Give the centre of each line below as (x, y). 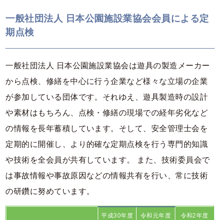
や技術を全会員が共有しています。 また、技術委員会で (108, 160)
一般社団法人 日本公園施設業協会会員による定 (107, 18)
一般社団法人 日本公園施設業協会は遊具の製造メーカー (108, 66)
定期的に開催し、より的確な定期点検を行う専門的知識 (107, 144)
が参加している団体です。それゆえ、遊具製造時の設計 (107, 97)
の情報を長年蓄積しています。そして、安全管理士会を (107, 129)
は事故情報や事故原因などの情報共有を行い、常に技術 (107, 176)
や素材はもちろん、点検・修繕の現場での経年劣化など (107, 113)
